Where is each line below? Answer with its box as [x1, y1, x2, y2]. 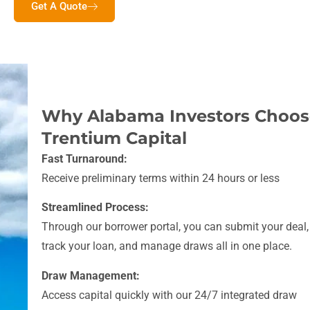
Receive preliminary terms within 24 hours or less [42, 172, 280, 185]
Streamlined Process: [42, 201, 149, 215]
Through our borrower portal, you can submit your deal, [42, 220, 309, 234]
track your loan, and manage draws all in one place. [42, 239, 292, 253]
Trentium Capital [42, 128, 187, 149]
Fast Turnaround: [42, 152, 127, 166]
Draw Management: [42, 268, 140, 282]
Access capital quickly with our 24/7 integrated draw [42, 288, 297, 302]
